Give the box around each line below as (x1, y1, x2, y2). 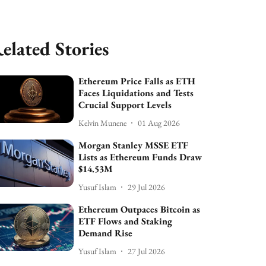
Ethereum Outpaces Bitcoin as (78, 203, 201, 216)
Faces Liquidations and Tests (78, 87, 194, 99)
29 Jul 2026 (128, 181, 166, 192)
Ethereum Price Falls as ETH (78, 75, 196, 87)
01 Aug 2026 (138, 117, 180, 128)
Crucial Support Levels (78, 99, 172, 111)
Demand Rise (78, 227, 133, 239)
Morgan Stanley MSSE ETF (78, 139, 189, 151)
